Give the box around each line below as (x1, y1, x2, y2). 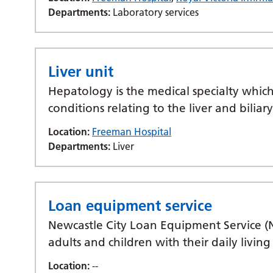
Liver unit (48, 63, 114, 80)
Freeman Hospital (92, 126, 172, 138)
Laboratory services (110, 6, 199, 18)
